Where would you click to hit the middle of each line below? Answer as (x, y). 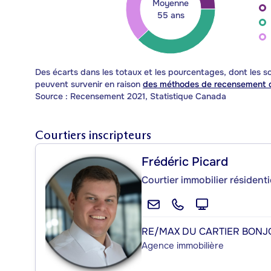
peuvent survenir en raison (89, 84)
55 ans (171, 15)
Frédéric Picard (185, 162)
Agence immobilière (183, 245)
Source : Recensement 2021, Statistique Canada (131, 96)
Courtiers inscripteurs (93, 135)
